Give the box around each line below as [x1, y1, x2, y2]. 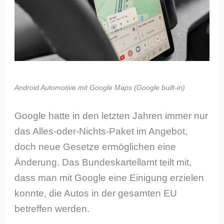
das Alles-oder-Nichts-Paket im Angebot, [14, 125, 188, 136]
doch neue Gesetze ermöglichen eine [14, 141, 176, 152]
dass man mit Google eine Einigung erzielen [14, 172, 204, 183]
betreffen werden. [14, 203, 90, 214]
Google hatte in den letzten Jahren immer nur [14, 110, 208, 121]
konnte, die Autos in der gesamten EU [14, 187, 177, 198]
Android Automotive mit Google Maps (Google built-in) [14, 83, 185, 91]
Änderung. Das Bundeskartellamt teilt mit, [14, 156, 192, 167]
